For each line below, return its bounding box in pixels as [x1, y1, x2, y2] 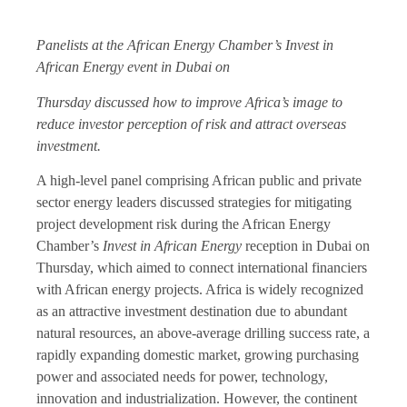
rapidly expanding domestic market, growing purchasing [36, 347, 359, 363]
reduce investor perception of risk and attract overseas [36, 115, 346, 132]
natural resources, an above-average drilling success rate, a [36, 325, 370, 342]
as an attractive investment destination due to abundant [36, 303, 347, 320]
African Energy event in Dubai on [36, 59, 230, 75]
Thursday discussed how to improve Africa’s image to [36, 94, 342, 110]
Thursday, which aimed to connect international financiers [36, 260, 367, 276]
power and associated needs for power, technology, [36, 369, 328, 385]
